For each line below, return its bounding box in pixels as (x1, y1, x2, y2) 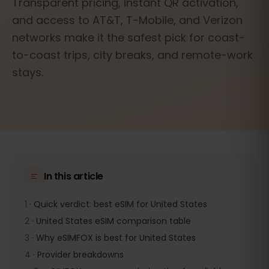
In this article (44, 169, 103, 183)
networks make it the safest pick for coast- (12, 30, 245, 45)
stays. (12, 65, 43, 80)
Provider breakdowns (37, 249, 124, 261)
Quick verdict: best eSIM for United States (34, 198, 207, 210)
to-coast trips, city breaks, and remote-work (12, 47, 253, 62)
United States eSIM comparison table (36, 215, 191, 227)
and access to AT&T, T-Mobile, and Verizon (12, 13, 243, 28)
